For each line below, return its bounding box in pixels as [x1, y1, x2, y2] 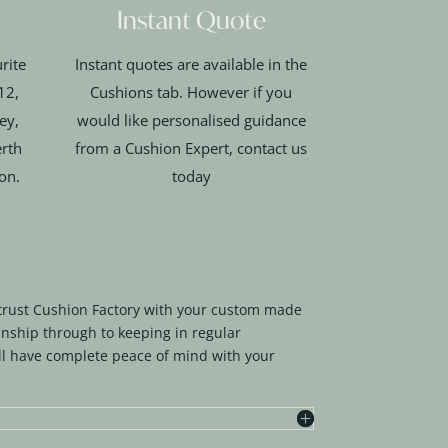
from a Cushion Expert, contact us [75, 138, 308, 159]
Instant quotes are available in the [75, 54, 308, 75]
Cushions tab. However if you [90, 82, 293, 103]
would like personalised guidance [76, 110, 306, 131]
